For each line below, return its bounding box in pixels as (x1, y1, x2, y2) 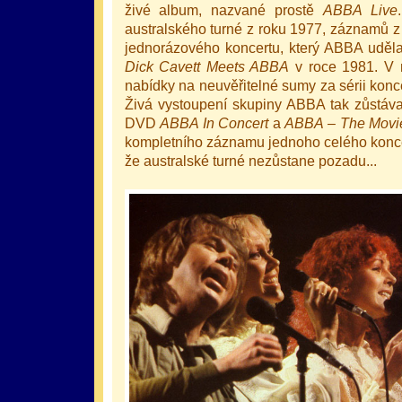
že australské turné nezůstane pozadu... (124, 153, 377, 170)
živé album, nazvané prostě (124, 2, 324, 19)
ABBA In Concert (160, 115, 269, 132)
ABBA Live (323, 2, 398, 19)
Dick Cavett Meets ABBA (124, 58, 290, 75)
